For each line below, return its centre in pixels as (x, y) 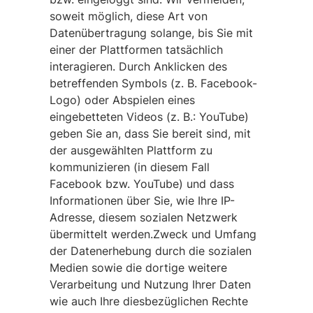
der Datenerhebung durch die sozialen (150, 251)
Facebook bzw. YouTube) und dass (141, 184)
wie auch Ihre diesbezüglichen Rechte (148, 301)
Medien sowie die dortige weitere (138, 268)
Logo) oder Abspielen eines (122, 100)
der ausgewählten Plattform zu (131, 150)
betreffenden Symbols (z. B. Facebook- (153, 83)
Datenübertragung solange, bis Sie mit (151, 33)
